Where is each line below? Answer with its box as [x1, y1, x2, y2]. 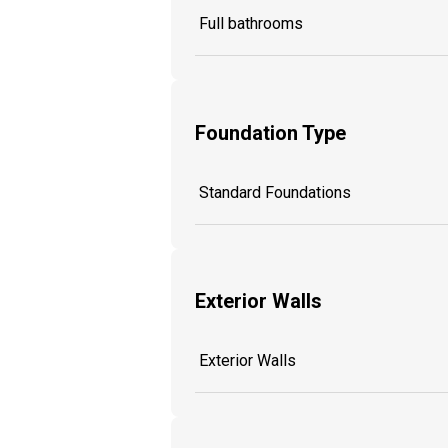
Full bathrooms [199, 14, 303, 34]
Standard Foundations [199, 182, 351, 202]
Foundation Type [195, 120, 346, 145]
